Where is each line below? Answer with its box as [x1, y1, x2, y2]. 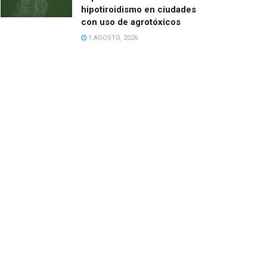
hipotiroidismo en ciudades [81, 4, 196, 15]
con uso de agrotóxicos [81, 17, 181, 28]
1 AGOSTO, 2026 [86, 34, 138, 42]
